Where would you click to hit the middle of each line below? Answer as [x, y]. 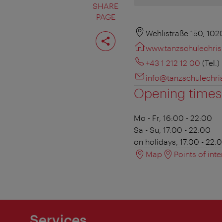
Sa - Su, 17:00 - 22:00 [172, 130]
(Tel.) [211, 63]
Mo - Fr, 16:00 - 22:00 [173, 118]
